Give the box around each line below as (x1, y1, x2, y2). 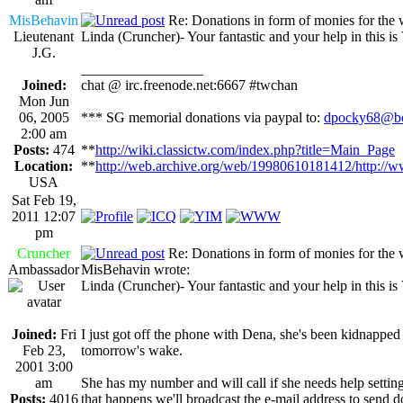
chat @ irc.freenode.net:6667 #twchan (81, 76, 298, 93)
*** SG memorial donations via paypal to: (81, 109, 324, 125)
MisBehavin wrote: (81, 261, 190, 277)
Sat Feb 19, (11, 192, 76, 208)
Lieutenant (13, 28, 74, 44)
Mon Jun (18, 93, 69, 109)
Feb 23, (22, 342, 66, 358)
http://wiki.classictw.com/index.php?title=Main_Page (95, 141, 395, 157)
